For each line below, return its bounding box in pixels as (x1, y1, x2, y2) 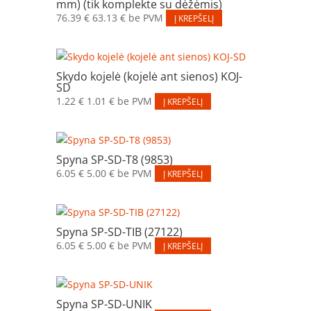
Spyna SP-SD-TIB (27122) (56, 224, 183, 239)
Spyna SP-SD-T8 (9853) (56, 151, 173, 167)
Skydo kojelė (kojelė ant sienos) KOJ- (56, 68, 242, 84)
